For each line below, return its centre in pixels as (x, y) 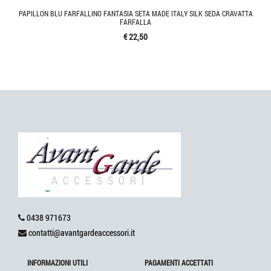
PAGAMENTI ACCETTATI (179, 263)
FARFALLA (135, 22)
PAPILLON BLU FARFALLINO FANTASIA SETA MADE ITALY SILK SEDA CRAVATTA (135, 14)
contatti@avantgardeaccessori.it (82, 233)
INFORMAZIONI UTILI (57, 263)
